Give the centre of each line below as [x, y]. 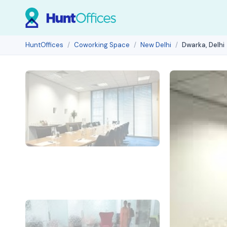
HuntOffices [44, 45]
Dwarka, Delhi [203, 45]
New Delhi [156, 45]
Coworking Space [102, 45]
